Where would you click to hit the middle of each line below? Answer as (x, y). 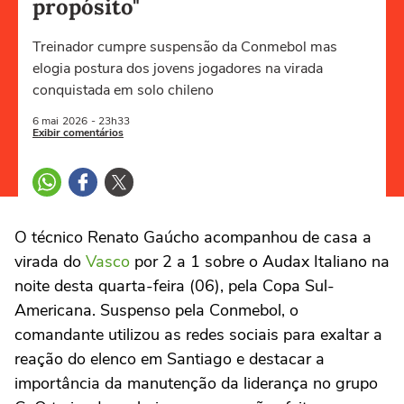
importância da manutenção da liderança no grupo (196, 383)
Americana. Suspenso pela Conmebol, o (156, 310)
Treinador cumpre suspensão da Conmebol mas (185, 47)
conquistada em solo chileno (123, 90)
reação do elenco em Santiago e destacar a (170, 359)
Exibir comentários (78, 133)
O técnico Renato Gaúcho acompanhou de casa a (193, 237)
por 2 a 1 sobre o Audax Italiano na (260, 262)
